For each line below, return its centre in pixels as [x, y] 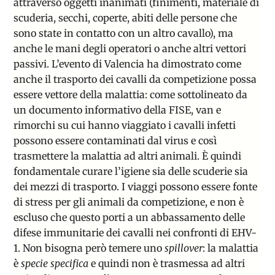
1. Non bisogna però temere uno [88, 248]
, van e [206, 110]
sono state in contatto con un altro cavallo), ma [124, 33]
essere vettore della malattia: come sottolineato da [131, 95]
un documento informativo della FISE [103, 110]
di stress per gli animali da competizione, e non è [129, 202]
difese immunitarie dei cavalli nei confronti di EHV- [135, 233]
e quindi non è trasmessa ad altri [167, 264]
